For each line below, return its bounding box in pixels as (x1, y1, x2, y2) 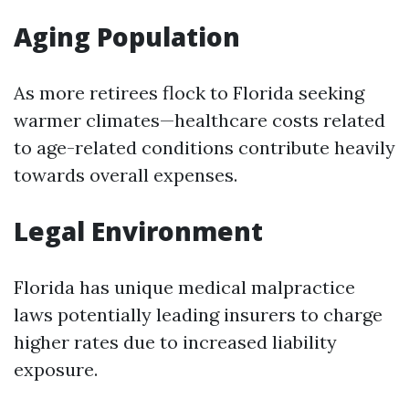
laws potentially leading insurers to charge (14, 303, 383, 326)
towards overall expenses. (14, 163, 237, 186)
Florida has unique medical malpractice (14, 276, 355, 299)
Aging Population (14, 19, 240, 54)
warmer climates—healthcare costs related (14, 109, 385, 131)
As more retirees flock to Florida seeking (14, 81, 364, 104)
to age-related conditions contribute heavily (14, 136, 395, 159)
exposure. (14, 358, 98, 381)
